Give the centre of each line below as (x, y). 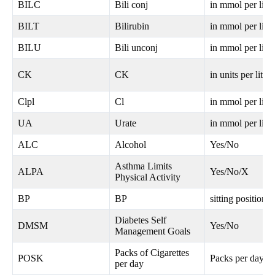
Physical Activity (148, 177)
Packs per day (237, 258)
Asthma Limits (143, 166)
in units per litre (240, 75)
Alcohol (130, 145)
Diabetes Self (141, 220)
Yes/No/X (229, 172)
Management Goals (153, 231)
